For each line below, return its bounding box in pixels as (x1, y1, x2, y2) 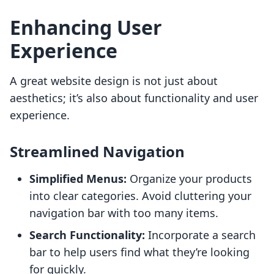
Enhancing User (10, 14, 162, 41)
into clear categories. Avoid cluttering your (29, 188, 251, 204)
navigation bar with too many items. (29, 206, 218, 221)
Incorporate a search (145, 228, 256, 243)
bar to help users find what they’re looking (29, 245, 250, 260)
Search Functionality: (29, 228, 145, 243)
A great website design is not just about (10, 73, 218, 89)
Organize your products (127, 171, 252, 187)
